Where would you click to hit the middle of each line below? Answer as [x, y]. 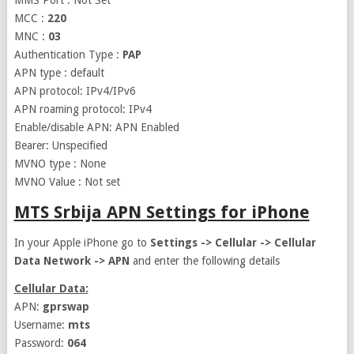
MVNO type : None [60, 164]
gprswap [66, 307]
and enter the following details [204, 261]
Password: [40, 343]
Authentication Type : [68, 55]
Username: [41, 325]
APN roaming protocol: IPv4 [83, 109]
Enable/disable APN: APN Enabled [96, 127]
